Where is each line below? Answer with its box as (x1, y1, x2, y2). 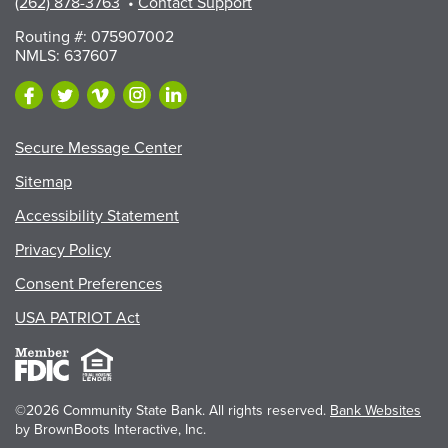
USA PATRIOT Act (15, 307, 140, 328)
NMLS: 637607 (15, 45, 117, 66)
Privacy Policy (15, 239, 111, 260)
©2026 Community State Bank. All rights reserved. (15, 401, 326, 419)
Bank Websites (330, 401, 421, 419)
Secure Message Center (15, 137, 182, 158)
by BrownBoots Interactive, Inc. (15, 420, 206, 438)
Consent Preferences (15, 273, 162, 294)
